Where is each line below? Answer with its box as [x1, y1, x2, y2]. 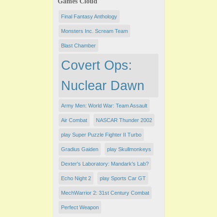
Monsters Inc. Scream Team [61, 28, 128, 34]
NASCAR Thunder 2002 [96, 117, 152, 123]
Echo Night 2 [61, 175, 91, 181]
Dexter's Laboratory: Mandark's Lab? [61, 160, 149, 167]
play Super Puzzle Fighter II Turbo [61, 131, 141, 138]
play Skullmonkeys [107, 146, 151, 152]
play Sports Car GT [100, 175, 146, 181]
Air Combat [61, 117, 87, 123]
